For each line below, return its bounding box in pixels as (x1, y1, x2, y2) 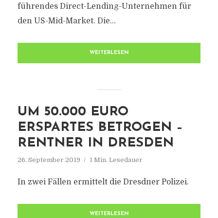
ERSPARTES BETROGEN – (17, 121, 183, 134)
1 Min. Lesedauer (89, 156, 143, 163)
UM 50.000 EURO (17, 106, 128, 119)
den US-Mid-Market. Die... (17, 17, 116, 25)
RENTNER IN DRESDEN (17, 137, 174, 150)
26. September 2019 (17, 156, 80, 163)
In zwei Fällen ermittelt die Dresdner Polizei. (17, 178, 189, 186)
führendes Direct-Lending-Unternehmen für (17, 2, 191, 11)
